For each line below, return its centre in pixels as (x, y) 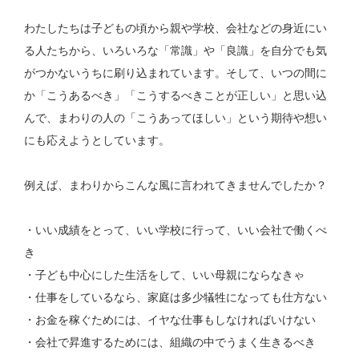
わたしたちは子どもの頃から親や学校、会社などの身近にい (176, 28)
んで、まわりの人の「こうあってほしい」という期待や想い (176, 118)
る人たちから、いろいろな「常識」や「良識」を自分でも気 (176, 51)
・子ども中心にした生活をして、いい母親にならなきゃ (165, 275)
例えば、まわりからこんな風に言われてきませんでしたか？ (176, 186)
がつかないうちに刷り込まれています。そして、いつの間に (176, 73)
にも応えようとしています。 (97, 141)
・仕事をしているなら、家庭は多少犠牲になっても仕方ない (176, 298)
